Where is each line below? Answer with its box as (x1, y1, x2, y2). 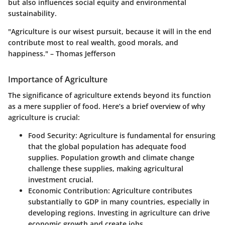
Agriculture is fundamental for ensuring (77, 131, 215, 141)
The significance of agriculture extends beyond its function (8, 90, 211, 100)
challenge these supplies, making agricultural (28, 164, 183, 174)
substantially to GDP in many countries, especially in (28, 197, 209, 207)
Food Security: (28, 131, 77, 141)
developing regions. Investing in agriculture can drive (28, 208, 210, 218)
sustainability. (8, 9, 57, 19)
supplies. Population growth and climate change (28, 153, 194, 163)
